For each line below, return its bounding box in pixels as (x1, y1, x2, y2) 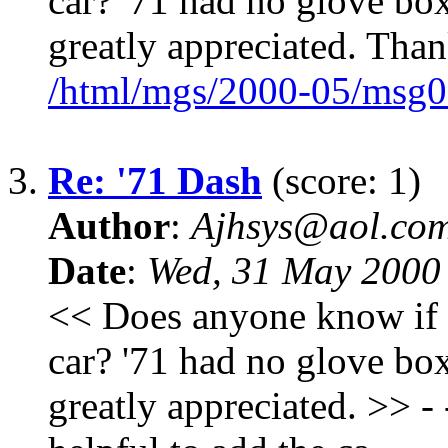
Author (48, 204, 170, 248)
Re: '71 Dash (48, 159, 262, 203)
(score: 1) (262, 159, 421, 203)
